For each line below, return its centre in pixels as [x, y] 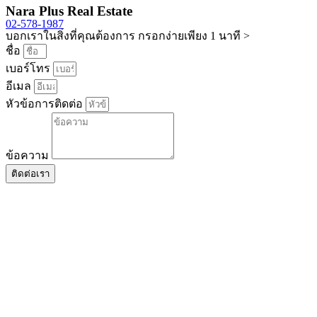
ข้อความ [29, 156]
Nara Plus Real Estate [69, 11]
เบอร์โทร [29, 69]
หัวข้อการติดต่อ [46, 104]
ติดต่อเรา [30, 174]
